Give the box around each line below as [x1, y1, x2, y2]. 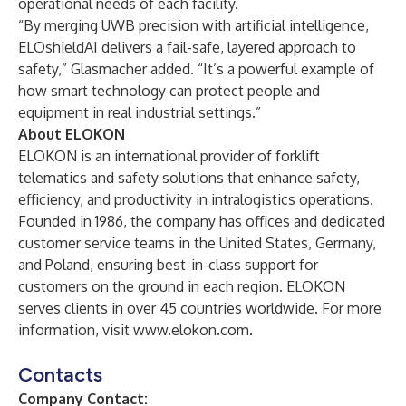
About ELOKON [18, 125, 125, 143]
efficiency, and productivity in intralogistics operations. [18, 190, 373, 208]
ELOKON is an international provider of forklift [18, 147, 320, 165]
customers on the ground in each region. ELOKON [18, 277, 345, 295]
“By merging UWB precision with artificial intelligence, [18, 16, 369, 34]
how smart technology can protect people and [18, 82, 320, 100]
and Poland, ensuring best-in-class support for [18, 256, 318, 274]
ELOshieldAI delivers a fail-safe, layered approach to [18, 38, 356, 56]
